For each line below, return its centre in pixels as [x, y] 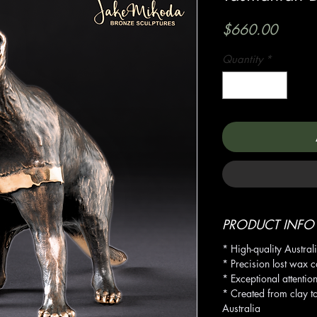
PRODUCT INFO [268, 224]
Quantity [242, 59]
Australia [241, 308]
